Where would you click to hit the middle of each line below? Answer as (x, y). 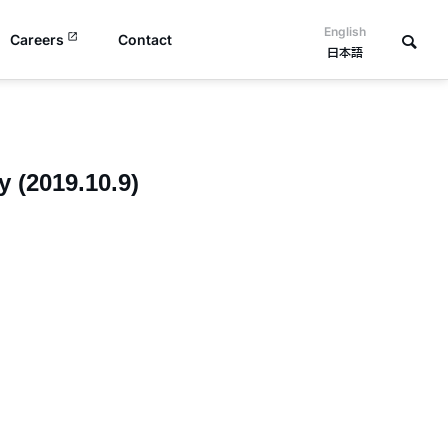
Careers (37, 39)
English (345, 31)
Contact (144, 39)
